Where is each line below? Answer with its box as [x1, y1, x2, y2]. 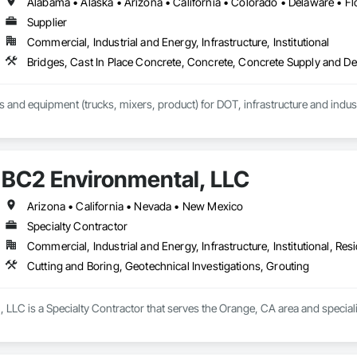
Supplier [26, 15, 68, 29]
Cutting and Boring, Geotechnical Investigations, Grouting [26, 259, 310, 273]
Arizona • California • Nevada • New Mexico [26, 199, 244, 214]
